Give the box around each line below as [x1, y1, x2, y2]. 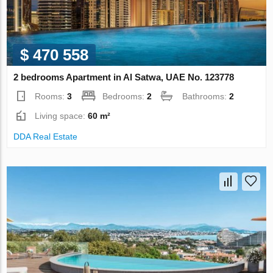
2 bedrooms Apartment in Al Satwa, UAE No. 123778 [13, 72, 235, 83]
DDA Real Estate [13, 132, 78, 142]
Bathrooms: [182, 91, 230, 102]
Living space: [35, 111, 88, 121]
